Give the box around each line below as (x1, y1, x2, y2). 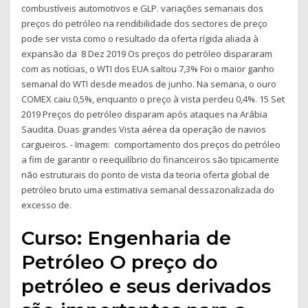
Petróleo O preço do (21, 250, 219, 274)
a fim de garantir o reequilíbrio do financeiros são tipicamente (21, 153, 280, 166)
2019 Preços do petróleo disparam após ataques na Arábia (21, 107, 268, 120)
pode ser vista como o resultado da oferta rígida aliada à (21, 32, 259, 45)
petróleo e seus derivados (21, 274, 272, 298)
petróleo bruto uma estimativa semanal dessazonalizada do (21, 183, 275, 196)
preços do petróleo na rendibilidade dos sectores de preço (21, 16, 268, 30)
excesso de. (21, 198, 72, 211)
